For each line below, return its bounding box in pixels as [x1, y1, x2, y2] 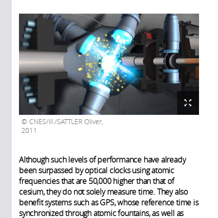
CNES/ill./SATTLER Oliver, [27, 117, 103, 127]
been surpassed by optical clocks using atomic [19, 165, 174, 176]
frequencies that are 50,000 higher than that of [19, 176, 174, 187]
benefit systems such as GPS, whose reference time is [19, 197, 199, 208]
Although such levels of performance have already [19, 154, 186, 165]
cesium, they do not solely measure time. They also [19, 186, 188, 198]
